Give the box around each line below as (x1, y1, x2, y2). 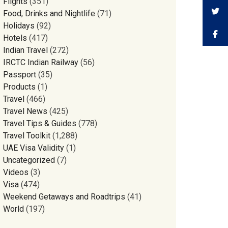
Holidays (3, 21, 35, 31)
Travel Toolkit (3, 131, 51, 140)
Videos (3, 167, 29, 177)
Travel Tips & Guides (3, 119, 77, 128)
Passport (3, 70, 37, 79)
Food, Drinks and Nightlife (3, 9, 96, 18)
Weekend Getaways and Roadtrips (3, 192, 126, 202)
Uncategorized (3, 155, 55, 165)
